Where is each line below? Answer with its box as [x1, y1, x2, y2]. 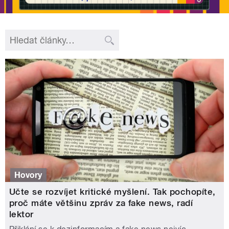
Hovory [14, 170, 42, 180]
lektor [9, 209, 34, 220]
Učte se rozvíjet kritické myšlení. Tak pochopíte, [9, 187, 216, 197]
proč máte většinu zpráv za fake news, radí [9, 198, 193, 209]
